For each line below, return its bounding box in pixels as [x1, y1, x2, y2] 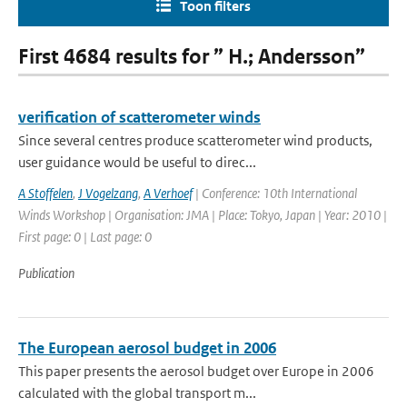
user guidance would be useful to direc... [18, 154, 256, 171]
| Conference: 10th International [193, 184, 357, 202]
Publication [18, 264, 74, 282]
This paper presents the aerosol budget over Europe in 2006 [18, 362, 374, 380]
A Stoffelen [18, 184, 73, 202]
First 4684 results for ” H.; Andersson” [18, 45, 365, 69]
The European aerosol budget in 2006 [18, 338, 276, 358]
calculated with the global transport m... [18, 384, 256, 402]
